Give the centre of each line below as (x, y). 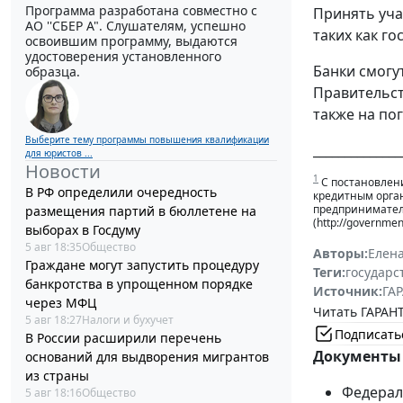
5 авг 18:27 (54, 320)
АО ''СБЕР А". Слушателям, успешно (135, 26)
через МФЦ (61, 303)
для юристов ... (59, 153)
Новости (63, 172)
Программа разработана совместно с (141, 11)
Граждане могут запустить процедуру (142, 265)
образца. (53, 72)
